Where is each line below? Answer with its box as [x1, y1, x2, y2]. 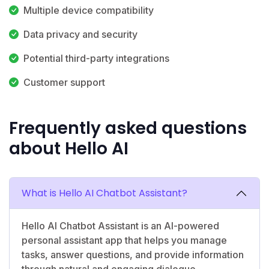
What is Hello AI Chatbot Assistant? [22, 186, 187, 200]
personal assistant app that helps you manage [22, 234, 227, 246]
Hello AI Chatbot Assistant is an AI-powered [22, 219, 219, 232]
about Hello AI [9, 136, 128, 160]
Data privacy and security [23, 28, 138, 40]
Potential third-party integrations [23, 52, 169, 64]
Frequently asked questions [9, 116, 247, 140]
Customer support [23, 76, 105, 88]
